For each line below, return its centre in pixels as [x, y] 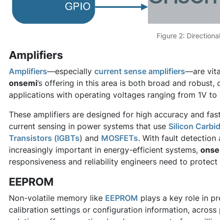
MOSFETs [120, 138]
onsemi [23, 83]
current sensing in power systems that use [89, 126]
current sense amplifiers [140, 71]
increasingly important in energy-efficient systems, [105, 150]
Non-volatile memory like [57, 198]
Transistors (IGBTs [44, 138]
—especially [71, 71]
